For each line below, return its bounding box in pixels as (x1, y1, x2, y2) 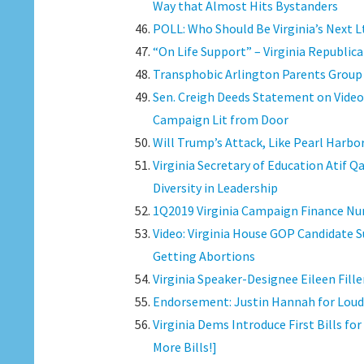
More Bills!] (152, 339, 217, 355)
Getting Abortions (152, 248, 255, 264)
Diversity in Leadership (152, 180, 278, 196)
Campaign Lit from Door (152, 111, 288, 128)
